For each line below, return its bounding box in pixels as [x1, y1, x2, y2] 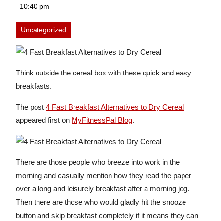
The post [16, 102, 46, 111]
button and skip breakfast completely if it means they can [16, 211, 198, 220]
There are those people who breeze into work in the [16, 158, 180, 167]
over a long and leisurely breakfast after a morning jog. [16, 184, 189, 193]
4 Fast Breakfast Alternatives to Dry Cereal [46, 102, 184, 111]
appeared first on [16, 115, 72, 124]
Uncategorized [21, 26, 66, 34]
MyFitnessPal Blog [72, 115, 132, 124]
